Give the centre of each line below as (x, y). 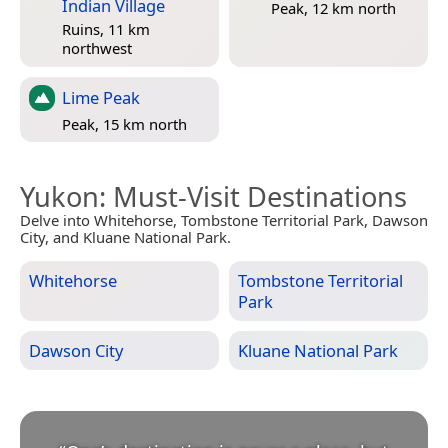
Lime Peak (101, 98)
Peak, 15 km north (124, 123)
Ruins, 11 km (106, 28)
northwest (97, 47)
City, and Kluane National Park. (125, 237)
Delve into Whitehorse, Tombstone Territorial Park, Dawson (224, 220)
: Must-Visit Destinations (253, 197)
